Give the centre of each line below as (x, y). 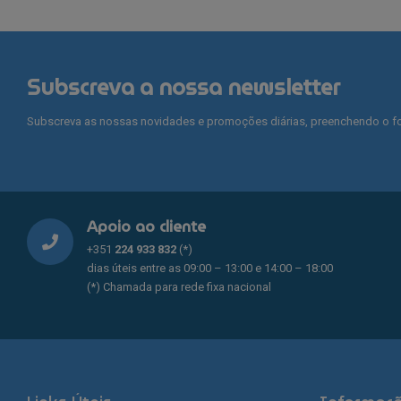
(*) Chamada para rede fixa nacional (179, 286)
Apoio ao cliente (146, 226)
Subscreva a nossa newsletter (183, 88)
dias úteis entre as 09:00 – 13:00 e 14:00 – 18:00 (210, 268)
